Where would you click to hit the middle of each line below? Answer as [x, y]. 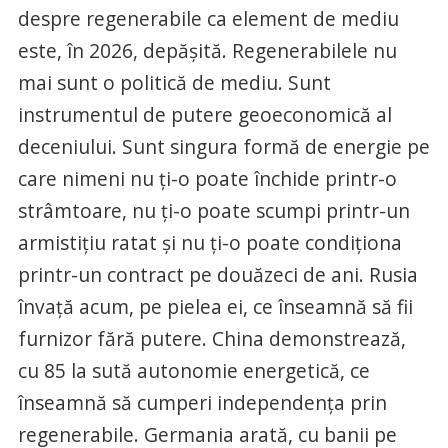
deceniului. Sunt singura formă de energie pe [223, 146]
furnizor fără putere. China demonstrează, [211, 338]
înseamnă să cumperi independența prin [202, 402]
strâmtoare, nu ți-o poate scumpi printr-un [213, 210]
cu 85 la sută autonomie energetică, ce [193, 370]
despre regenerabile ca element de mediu [208, 18]
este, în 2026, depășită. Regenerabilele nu [207, 50]
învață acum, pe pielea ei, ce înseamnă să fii [215, 306]
